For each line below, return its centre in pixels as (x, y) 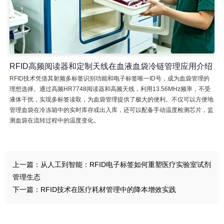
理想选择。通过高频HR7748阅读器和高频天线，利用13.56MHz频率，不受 (110, 89)
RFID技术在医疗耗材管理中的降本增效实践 (108, 189)
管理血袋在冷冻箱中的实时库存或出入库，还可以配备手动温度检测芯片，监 (111, 110)
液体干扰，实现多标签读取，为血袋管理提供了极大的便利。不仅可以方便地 (111, 99)
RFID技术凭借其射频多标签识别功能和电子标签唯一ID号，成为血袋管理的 (109, 78)
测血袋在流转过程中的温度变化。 (54, 120)
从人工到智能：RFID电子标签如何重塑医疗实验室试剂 (126, 164)
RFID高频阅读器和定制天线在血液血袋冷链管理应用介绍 (111, 66)
